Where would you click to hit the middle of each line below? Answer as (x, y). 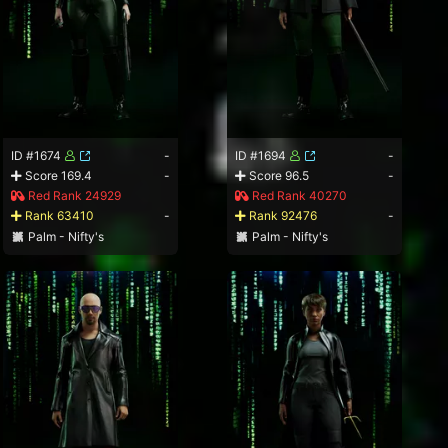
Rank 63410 (58, 216)
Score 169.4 (57, 176)
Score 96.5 (278, 176)
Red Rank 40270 (298, 196)
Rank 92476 (282, 216)
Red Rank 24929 (73, 196)
